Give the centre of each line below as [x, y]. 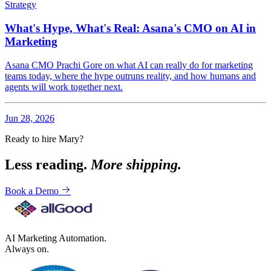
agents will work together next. [64, 87]
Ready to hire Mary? [44, 139]
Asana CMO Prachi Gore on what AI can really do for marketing [129, 65]
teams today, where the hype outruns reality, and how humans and [130, 76]
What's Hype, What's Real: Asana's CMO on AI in [130, 28]
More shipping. [136, 164]
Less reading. [46, 164]
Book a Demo [33, 191]
